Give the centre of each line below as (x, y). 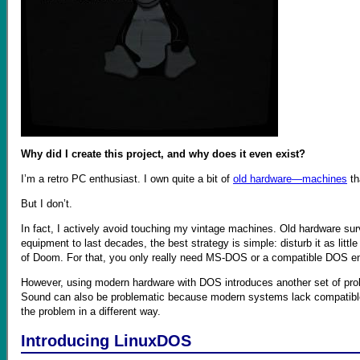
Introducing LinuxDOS (106, 341)
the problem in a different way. (91, 311)
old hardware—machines (290, 178)
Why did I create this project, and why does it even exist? (163, 153)
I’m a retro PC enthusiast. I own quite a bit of (127, 178)
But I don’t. (47, 203)
